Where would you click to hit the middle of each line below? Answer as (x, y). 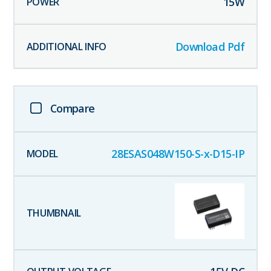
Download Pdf (210, 46)
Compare (72, 108)
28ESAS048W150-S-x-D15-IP (178, 154)
